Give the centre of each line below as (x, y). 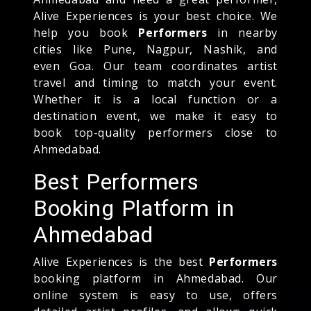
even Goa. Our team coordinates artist (155, 66)
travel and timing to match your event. (155, 82)
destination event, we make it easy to (155, 116)
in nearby (242, 32)
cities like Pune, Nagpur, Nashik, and (155, 49)
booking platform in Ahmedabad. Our (155, 278)
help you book (86, 32)
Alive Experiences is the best (121, 261)
